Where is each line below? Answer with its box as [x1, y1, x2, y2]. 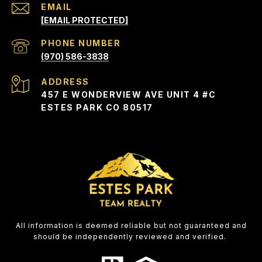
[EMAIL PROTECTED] [41, 15, 128, 26]
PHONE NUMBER [41, 38, 120, 49]
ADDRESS [41, 77, 89, 87]
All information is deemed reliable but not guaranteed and [15, 221, 247, 230]
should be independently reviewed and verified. [33, 232, 229, 242]
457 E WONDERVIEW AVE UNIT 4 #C [41, 89, 216, 100]
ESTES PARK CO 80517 [41, 102, 153, 113]
